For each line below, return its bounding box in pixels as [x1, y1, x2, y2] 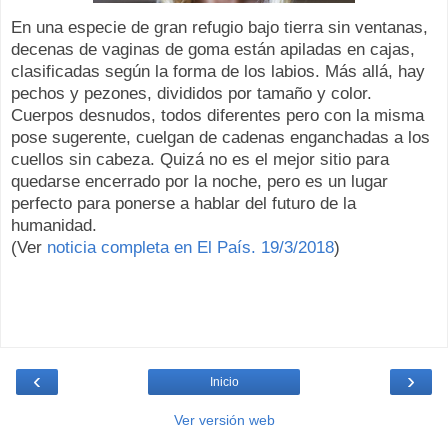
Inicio [209, 375, 239, 390]
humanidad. [11, 215, 97, 235]
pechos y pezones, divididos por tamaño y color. [11, 83, 372, 103]
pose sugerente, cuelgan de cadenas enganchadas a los [11, 127, 430, 147]
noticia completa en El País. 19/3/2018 [47, 237, 334, 257]
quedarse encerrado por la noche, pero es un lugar [11, 171, 388, 191]
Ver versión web [173, 412, 275, 429]
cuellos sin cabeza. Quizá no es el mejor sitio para [11, 149, 389, 169]
